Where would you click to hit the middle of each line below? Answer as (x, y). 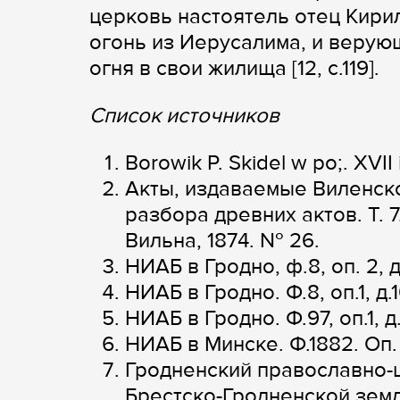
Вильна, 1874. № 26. (222, 241)
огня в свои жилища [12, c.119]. (234, 69)
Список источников (184, 116)
